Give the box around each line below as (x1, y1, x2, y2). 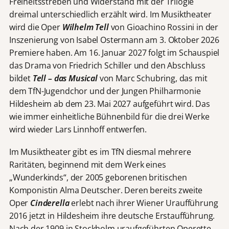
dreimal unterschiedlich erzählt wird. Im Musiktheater (9, 9, 212, 20)
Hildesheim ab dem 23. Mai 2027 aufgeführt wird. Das (9, 98, 210, 110)
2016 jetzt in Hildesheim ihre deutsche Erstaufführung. (9, 210, 215, 222)
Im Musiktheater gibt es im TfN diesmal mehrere (9, 146, 191, 158)
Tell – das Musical (32, 73, 98, 84)
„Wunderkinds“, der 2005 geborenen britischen (9, 172, 187, 184)
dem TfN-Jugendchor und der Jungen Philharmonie (9, 85, 201, 97)
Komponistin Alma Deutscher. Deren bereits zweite (9, 185, 203, 196)
